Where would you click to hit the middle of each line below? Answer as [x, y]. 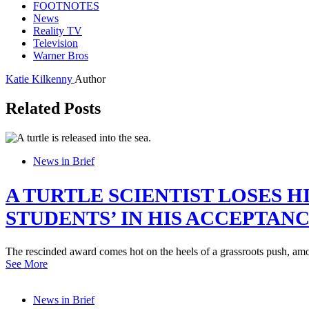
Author [90, 79]
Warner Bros [61, 55]
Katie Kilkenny [40, 79]
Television [56, 43]
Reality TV [58, 30]
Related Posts [53, 108]
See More [27, 264]
